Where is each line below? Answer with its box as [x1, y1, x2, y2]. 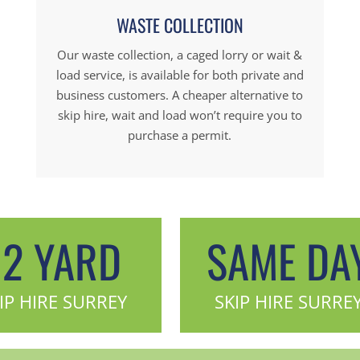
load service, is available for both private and [55, 66, 304, 83]
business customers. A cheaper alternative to [56, 86, 304, 103]
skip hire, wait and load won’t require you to [57, 106, 302, 123]
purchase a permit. [128, 126, 232, 143]
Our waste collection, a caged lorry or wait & [57, 46, 303, 63]
